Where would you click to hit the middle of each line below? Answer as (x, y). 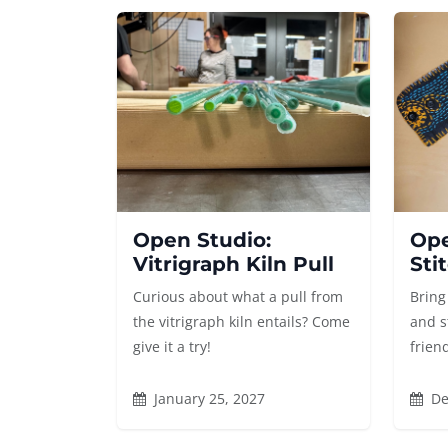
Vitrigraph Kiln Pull (233, 264)
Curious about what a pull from (238, 296)
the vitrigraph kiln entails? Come (241, 321)
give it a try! (172, 346)
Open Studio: (202, 240)
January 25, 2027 (207, 398)
